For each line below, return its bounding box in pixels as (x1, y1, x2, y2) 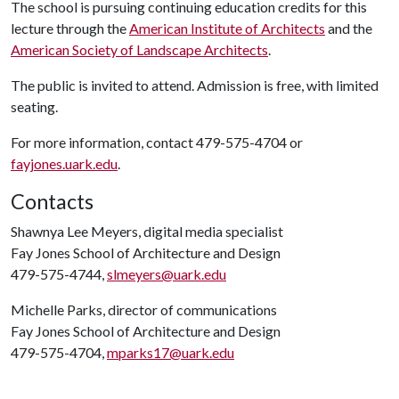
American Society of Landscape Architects (11, 41, 268, 58)
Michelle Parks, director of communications (11, 301, 277, 318)
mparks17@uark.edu (107, 344, 234, 361)
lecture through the (11, 20, 129, 37)
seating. (11, 98, 58, 115)
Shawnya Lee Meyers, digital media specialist (11, 223, 283, 240)
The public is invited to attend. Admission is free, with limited (11, 77, 379, 94)
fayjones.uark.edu (11, 155, 118, 172)
